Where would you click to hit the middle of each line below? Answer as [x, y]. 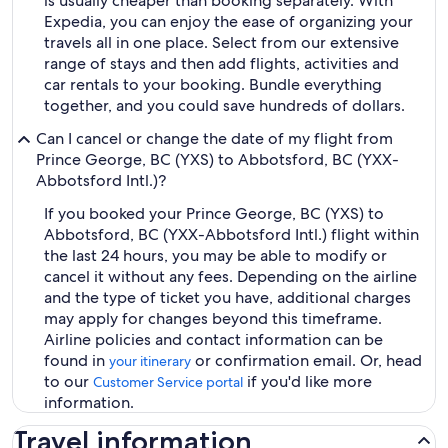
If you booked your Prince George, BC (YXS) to [214, 213]
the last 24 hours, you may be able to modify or [215, 255]
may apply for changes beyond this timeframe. [213, 318]
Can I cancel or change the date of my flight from [214, 138]
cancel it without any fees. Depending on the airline [230, 276]
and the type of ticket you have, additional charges [227, 297]
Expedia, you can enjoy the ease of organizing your [228, 21]
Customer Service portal [168, 382]
